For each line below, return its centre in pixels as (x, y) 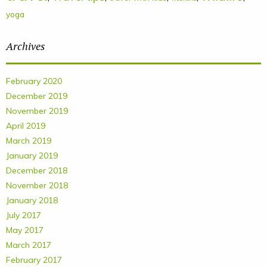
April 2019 (26, 126)
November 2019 (37, 111)
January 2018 (32, 200)
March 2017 (29, 245)
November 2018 (37, 185)
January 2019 (32, 156)
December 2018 (37, 170)
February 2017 (34, 260)
